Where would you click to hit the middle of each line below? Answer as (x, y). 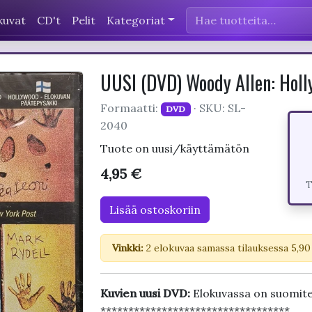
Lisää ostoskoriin (155, 210)
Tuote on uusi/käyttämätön (174, 148)
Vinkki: (127, 248)
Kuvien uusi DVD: (146, 293)
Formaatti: (130, 108)
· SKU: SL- (219, 108)
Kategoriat (136, 20)
